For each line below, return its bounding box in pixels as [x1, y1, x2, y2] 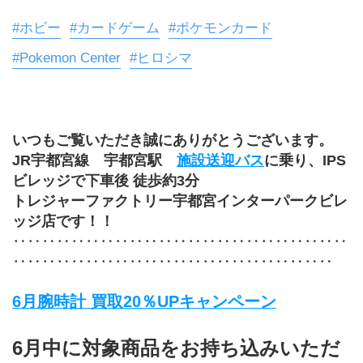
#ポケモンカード [169, 19, 272, 36]
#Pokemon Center [12, 49, 121, 66]
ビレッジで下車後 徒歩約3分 [12, 172, 199, 189]
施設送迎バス [177, 152, 264, 169]
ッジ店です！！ [12, 212, 114, 229]
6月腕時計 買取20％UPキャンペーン [12, 292, 276, 310]
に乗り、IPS [264, 152, 346, 169]
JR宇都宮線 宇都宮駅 [12, 152, 177, 169]
